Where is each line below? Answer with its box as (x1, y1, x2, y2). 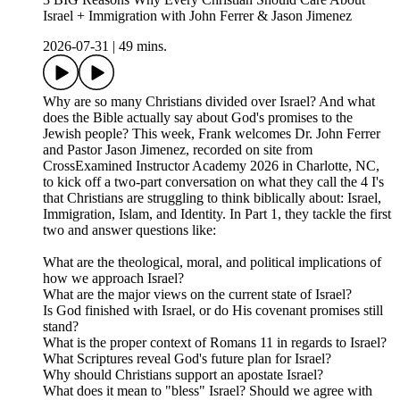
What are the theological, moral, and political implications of (43, 254, 381, 271)
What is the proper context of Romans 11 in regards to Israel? (43, 335, 387, 351)
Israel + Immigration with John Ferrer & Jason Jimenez (43, 8, 352, 24)
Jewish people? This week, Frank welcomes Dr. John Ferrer (43, 126, 380, 142)
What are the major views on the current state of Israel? (43, 287, 352, 303)
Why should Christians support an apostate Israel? (43, 367, 323, 383)
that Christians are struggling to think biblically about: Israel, (43, 190, 381, 206)
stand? (43, 319, 79, 335)
